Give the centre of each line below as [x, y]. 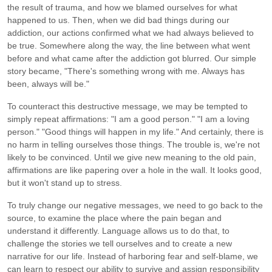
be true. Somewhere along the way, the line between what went [129, 45]
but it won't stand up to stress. [65, 182]
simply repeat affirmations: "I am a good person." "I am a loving [128, 119]
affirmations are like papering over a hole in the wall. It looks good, [134, 170]
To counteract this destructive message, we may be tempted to [127, 106]
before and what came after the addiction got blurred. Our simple [132, 58]
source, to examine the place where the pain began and [114, 218]
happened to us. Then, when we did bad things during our [118, 20]
